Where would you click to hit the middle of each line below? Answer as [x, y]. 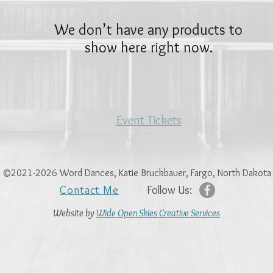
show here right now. [149, 47]
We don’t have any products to [149, 29]
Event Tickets [149, 120]
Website [68, 213]
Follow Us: [169, 190]
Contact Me [89, 190]
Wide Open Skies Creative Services [158, 213]
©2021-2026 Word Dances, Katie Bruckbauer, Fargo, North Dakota [136, 172]
